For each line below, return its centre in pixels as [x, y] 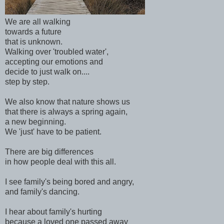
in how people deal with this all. [60, 161]
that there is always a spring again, [66, 111]
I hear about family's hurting [53, 211]
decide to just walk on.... [47, 71]
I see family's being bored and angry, [69, 181]
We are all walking [39, 21]
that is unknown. [34, 41]
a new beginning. [35, 121]
